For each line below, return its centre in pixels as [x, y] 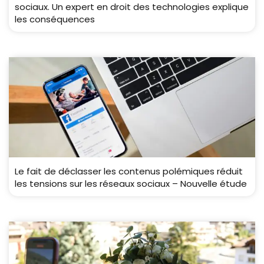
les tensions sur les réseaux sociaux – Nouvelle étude [131, 184]
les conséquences [55, 19]
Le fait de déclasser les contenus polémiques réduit [129, 171]
